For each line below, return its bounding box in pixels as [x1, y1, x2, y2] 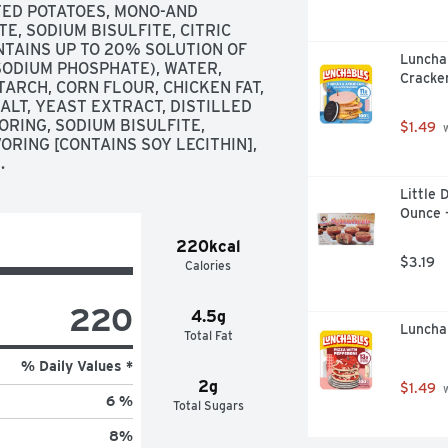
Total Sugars [172, 397, 244, 413]
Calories [185, 257, 232, 273]
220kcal [175, 236, 241, 256]
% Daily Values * [20, 357, 133, 374]
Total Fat [183, 327, 233, 343]
